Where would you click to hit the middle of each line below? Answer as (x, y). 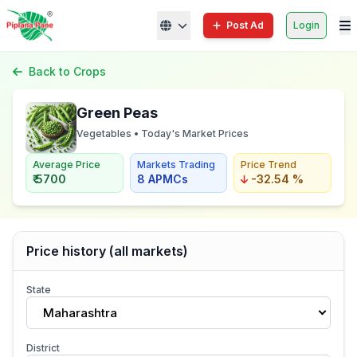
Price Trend (269, 165)
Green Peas (117, 113)
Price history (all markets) (107, 251)
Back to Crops (68, 71)
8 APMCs (162, 179)
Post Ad (245, 25)
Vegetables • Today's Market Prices (163, 133)
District (43, 348)
